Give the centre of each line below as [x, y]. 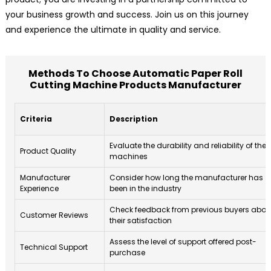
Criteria [36, 119]
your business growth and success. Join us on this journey [127, 14]
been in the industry [145, 188]
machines [128, 156]
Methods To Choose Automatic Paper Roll [135, 73]
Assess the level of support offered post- [183, 241]
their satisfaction [140, 220]
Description [133, 119]
